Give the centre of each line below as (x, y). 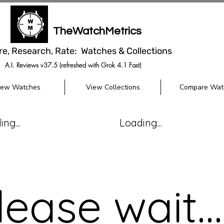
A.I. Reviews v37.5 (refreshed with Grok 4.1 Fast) (73, 65)
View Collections (113, 87)
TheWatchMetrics (97, 31)
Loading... (141, 123)
